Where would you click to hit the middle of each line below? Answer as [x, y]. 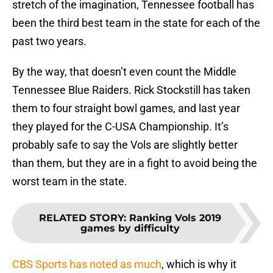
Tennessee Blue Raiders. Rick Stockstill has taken [133, 90]
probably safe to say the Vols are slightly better [125, 145]
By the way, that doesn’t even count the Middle [124, 72]
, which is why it [199, 264]
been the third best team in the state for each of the [136, 23]
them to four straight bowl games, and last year [126, 108]
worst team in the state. [70, 182]
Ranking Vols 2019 [175, 218]
